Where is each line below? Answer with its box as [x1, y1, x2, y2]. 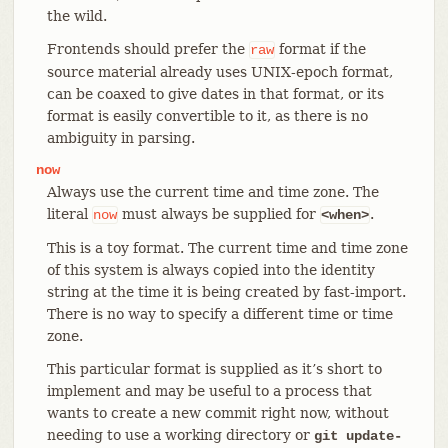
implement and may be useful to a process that [46, 382, 372, 399]
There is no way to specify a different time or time [46, 305, 393, 322]
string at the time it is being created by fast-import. [46, 283, 406, 300]
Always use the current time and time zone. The [46, 183, 379, 200]
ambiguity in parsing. [46, 129, 195, 146]
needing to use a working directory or [46, 426, 314, 443]
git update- [313, 427, 402, 444]
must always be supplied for [117, 205, 320, 222]
